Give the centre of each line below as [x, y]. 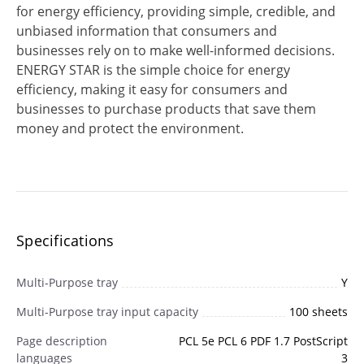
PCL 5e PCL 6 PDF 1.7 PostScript [263, 340]
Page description [62, 340]
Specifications [65, 240]
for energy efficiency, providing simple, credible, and [176, 11]
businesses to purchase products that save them [166, 108]
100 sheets [318, 311]
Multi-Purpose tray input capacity [107, 311]
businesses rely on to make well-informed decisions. [175, 50]
